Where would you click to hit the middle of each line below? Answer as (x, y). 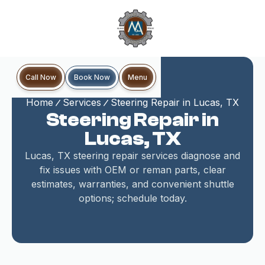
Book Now (92, 77)
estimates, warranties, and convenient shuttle (132, 184)
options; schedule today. (132, 198)
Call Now (41, 77)
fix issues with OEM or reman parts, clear (132, 170)
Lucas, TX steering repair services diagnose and (132, 156)
